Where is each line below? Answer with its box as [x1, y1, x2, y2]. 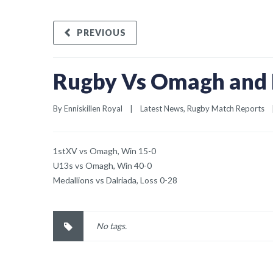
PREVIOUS [77, 27, 126, 38]
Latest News [140, 104, 183, 113]
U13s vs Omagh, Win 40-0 [53, 160, 152, 171]
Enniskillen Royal [64, 104, 122, 113]
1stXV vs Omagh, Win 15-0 [53, 146, 156, 156]
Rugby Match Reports [187, 104, 264, 113]
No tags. [96, 221, 127, 231]
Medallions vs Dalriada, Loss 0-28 [53, 175, 177, 185]
